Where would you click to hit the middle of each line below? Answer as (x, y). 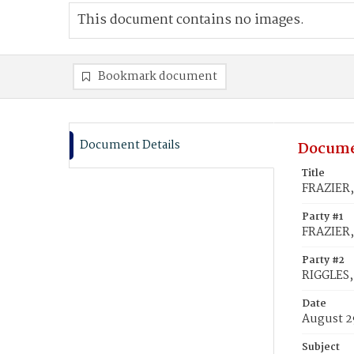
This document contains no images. (191, 20)
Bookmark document (158, 77)
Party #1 (322, 217)
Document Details (130, 145)
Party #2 (323, 260)
